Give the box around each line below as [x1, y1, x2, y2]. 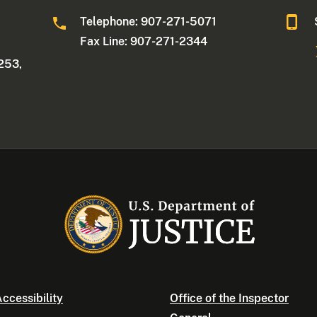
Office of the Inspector [170, 292, 289, 306]
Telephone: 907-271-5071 [80, 15, 220, 29]
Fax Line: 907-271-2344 [80, 35, 208, 49]
